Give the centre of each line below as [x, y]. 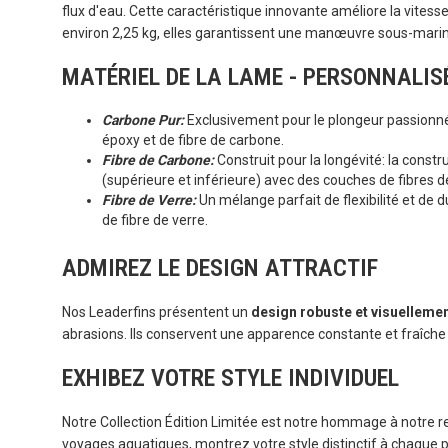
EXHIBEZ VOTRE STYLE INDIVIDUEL [230, 378]
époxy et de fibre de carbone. [193, 140]
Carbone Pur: [143, 120]
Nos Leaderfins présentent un [156, 312]
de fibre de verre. [155, 220]
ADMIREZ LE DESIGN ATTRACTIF [220, 268]
